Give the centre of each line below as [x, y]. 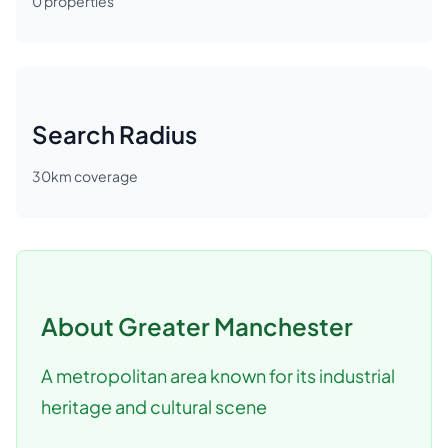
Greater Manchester [235, 326]
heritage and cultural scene [154, 406]
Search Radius [114, 134]
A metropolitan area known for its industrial [218, 375]
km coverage [94, 176]
